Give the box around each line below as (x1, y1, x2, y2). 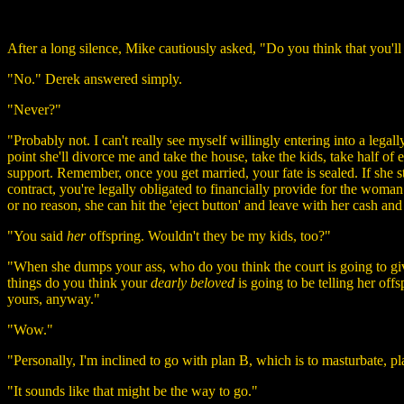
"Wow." (7, 321, 53, 337)
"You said (7, 227, 67, 243)
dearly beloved (151, 274, 234, 290)
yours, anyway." (7, 290, 100, 307)
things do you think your (7, 274, 151, 290)
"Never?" (7, 101, 61, 117)
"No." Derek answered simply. (7, 70, 182, 87)
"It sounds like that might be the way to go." (7, 382, 258, 399)
